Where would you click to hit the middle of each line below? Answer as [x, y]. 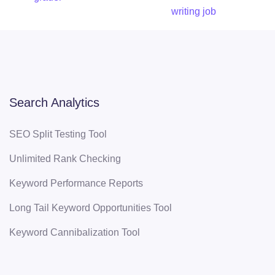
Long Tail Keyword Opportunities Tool [91, 207]
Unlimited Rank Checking [65, 158]
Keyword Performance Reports [76, 183]
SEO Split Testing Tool [58, 134]
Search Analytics [54, 102]
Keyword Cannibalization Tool [75, 232]
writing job [194, 11]
